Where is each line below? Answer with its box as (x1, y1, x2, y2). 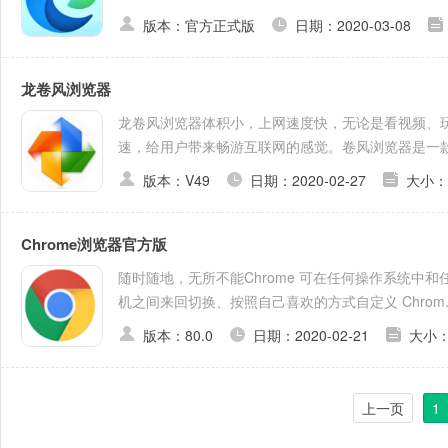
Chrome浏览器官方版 (21, 233, 167, 255)
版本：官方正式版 (143, 15, 255, 35)
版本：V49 (143, 170, 210, 190)
